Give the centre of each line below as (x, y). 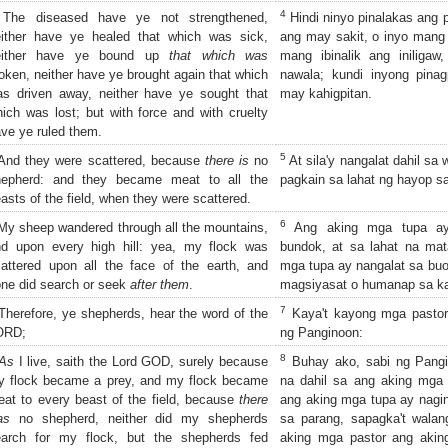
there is (226, 160)
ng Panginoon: (321, 332)
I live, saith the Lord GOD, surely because (141, 361)
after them (159, 284)
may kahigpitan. (326, 93)
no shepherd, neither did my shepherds (139, 418)
